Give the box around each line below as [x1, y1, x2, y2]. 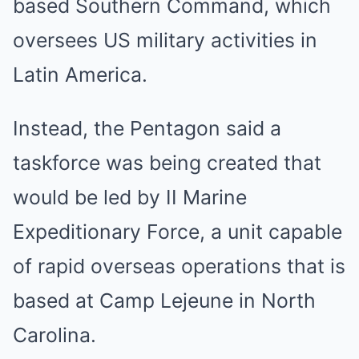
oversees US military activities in [13, 28, 317, 52]
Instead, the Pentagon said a [13, 116, 281, 140]
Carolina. [13, 323, 96, 347]
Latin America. [13, 63, 147, 87]
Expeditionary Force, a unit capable [13, 220, 342, 244]
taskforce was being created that [13, 151, 321, 175]
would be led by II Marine [13, 185, 247, 209]
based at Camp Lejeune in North [13, 288, 316, 313]
